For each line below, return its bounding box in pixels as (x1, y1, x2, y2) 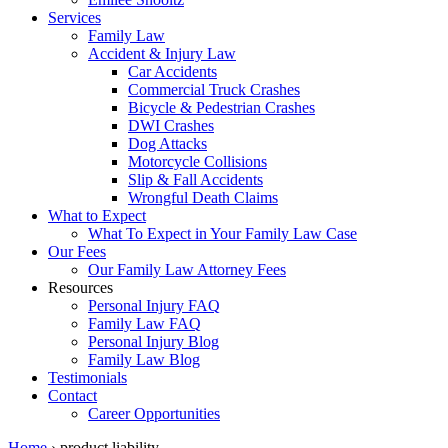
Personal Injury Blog (88, 332, 219, 350)
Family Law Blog (88, 350, 200, 368)
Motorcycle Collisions (128, 152, 267, 170)
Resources (48, 278, 113, 296)
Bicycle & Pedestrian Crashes (128, 98, 315, 116)
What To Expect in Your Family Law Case (88, 224, 357, 242)
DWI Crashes (128, 116, 214, 134)
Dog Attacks (128, 134, 207, 152)
